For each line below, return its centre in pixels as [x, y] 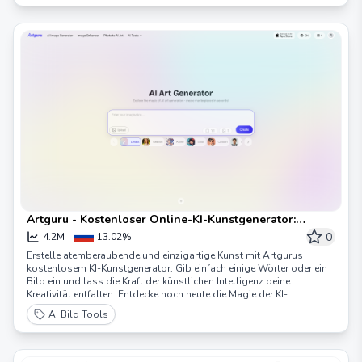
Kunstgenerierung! [67, 307]
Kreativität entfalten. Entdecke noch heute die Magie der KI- [157, 294]
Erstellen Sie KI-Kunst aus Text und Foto [137, 236]
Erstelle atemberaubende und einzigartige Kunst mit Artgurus [165, 255]
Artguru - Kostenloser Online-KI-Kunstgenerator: [161, 219]
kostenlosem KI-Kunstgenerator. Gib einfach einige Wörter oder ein [177, 268]
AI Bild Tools [78, 314]
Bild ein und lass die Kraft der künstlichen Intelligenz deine [158, 281]
